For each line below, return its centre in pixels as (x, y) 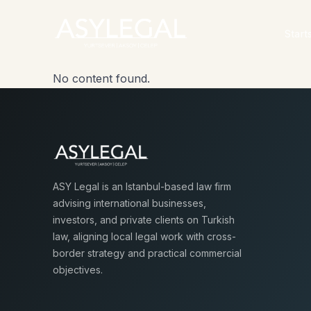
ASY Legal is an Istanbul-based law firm (142, 186)
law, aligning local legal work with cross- (144, 236)
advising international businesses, (129, 203)
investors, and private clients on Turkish (144, 220)
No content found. (101, 78)
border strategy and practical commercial (147, 253)
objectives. (78, 270)
